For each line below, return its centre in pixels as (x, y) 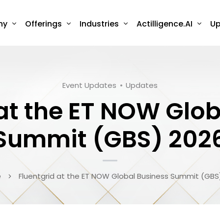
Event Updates (89, 85)
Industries (99, 24)
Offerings (43, 24)
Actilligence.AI (165, 24)
